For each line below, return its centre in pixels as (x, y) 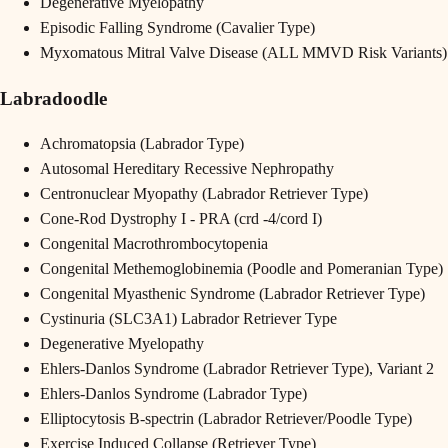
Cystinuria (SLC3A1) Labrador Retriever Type (188, 319)
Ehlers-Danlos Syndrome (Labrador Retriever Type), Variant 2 (237, 369)
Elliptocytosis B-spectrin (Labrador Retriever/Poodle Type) (226, 419)
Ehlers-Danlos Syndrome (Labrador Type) (173, 394)
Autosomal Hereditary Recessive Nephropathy (187, 169)
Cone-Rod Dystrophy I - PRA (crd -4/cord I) (181, 219)
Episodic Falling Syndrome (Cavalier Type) (177, 27)
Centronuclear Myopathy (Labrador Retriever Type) (204, 194)
